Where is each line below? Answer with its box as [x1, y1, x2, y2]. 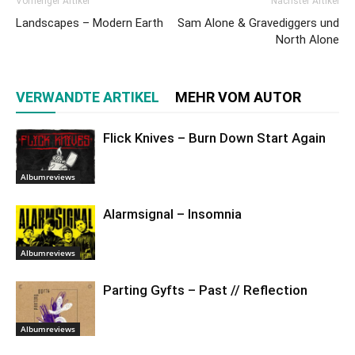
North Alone [276, 32, 339, 47]
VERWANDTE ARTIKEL [16, 89, 159, 105]
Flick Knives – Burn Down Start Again [103, 130, 326, 146]
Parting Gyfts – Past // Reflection [103, 282, 307, 298]
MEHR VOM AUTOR [175, 89, 301, 105]
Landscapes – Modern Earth [16, 16, 163, 30]
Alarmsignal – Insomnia [103, 206, 242, 222]
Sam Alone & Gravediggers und [177, 16, 339, 30]
